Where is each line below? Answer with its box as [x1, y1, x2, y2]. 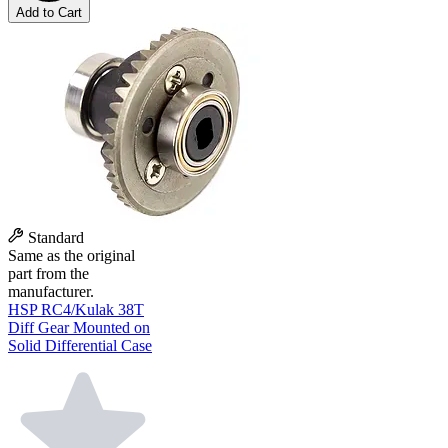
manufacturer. [8, 283, 94, 301]
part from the [8, 265, 89, 283]
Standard [24, 229, 84, 247]
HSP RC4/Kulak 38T [8, 301, 144, 319]
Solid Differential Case [8, 337, 152, 355]
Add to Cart [16, 5, 82, 21]
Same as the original [8, 247, 135, 265]
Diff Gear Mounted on [8, 319, 150, 337]
